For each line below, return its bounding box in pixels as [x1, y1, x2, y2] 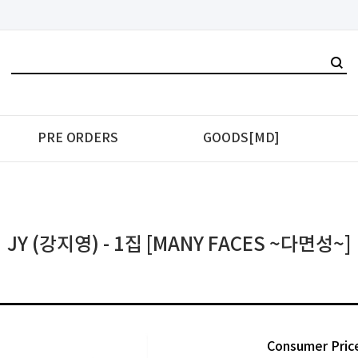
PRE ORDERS [37, 131, 118, 145]
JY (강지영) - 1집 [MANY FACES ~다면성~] [6, 234, 352, 257]
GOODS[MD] [203, 131, 280, 145]
